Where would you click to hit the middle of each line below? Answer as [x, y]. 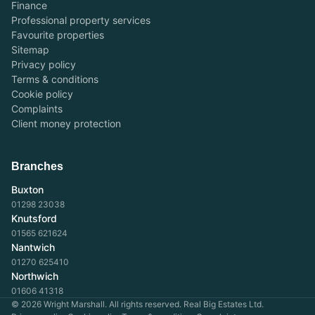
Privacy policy [44, 64]
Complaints [37, 109]
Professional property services [81, 20]
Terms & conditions [55, 79]
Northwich [35, 276]
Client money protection [66, 123]
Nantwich [33, 247]
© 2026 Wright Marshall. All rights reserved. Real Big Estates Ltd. [137, 304]
